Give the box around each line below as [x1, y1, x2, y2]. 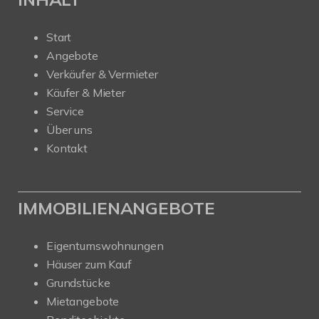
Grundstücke [46, 276, 110, 290]
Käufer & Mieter [46, 85, 125, 100]
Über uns [46, 122, 93, 137]
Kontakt [46, 141, 88, 155]
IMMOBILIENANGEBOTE [18, 197, 215, 219]
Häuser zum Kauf [46, 257, 132, 271]
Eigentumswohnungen [46, 239, 164, 253]
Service [46, 104, 84, 118]
